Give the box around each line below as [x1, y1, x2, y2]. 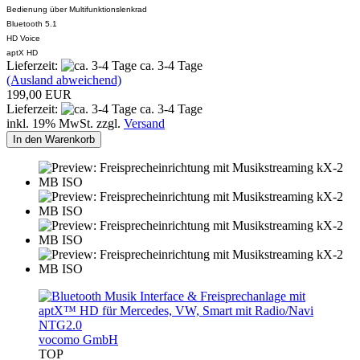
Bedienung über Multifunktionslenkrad [6, 4, 147, 14]
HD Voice [6, 33, 40, 43]
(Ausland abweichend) [6, 72, 121, 87]
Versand [124, 116, 165, 130]
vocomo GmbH [39, 332, 118, 346]
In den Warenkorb [13, 133, 95, 145]
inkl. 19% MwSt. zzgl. [6, 116, 124, 130]
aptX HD [6, 47, 38, 57]
